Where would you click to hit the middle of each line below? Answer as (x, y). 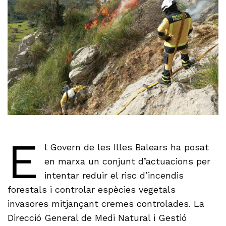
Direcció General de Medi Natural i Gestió (97, 218)
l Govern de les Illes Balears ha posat (126, 147)
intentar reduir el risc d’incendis (114, 176)
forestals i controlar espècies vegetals (92, 190)
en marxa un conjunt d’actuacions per (127, 161)
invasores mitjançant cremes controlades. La (106, 204)
